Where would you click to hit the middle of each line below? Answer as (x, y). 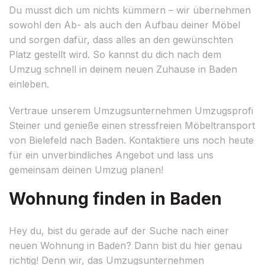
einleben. (29, 84)
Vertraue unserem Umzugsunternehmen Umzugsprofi (131, 110)
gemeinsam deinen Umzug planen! (86, 169)
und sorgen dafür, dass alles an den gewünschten (121, 39)
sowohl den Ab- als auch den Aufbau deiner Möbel (125, 25)
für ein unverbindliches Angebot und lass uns (111, 155)
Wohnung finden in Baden (115, 198)
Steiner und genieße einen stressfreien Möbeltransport (132, 125)
